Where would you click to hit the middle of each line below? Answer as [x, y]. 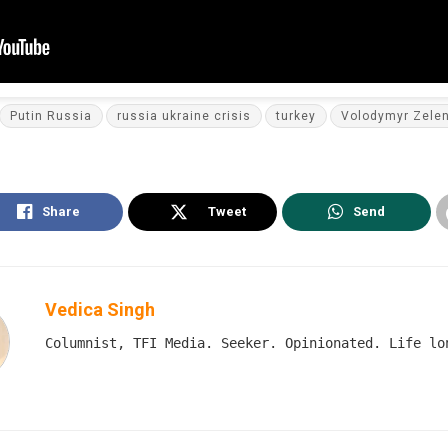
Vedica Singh [100, 310]
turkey [295, 116]
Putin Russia [50, 116]
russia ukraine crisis [183, 116]
